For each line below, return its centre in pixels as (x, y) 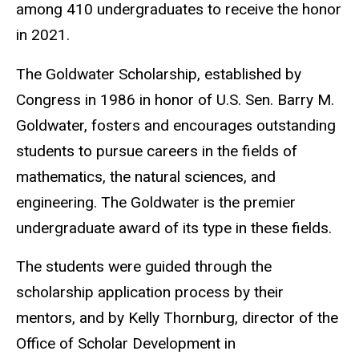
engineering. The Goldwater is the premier (156, 202)
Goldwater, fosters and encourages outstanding (176, 125)
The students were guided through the (144, 267)
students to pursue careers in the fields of (157, 151)
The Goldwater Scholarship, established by (159, 74)
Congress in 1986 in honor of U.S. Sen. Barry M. (175, 99)
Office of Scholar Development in (126, 344)
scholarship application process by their (150, 292)
